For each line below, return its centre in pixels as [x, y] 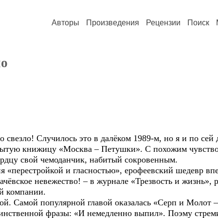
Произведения [113, 23]
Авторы [65, 23]
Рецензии [163, 23]
